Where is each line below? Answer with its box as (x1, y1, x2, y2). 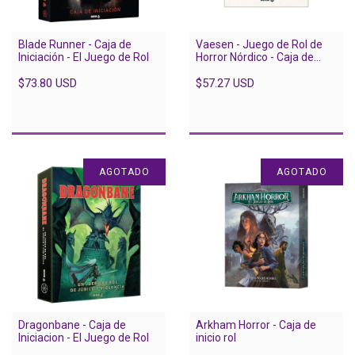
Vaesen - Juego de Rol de (196, 37, 323, 51)
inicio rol (196, 330, 236, 344)
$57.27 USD (196, 75, 254, 90)
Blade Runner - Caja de (18, 37, 132, 51)
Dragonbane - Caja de (18, 318, 126, 331)
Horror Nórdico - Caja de (196, 50, 314, 63)
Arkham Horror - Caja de (196, 318, 316, 331)
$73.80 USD (18, 75, 77, 90)
